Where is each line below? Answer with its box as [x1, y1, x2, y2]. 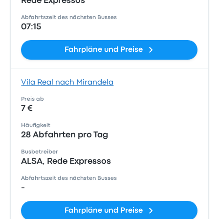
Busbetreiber [21, 150, 59, 154]
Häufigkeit [21, 123, 51, 128]
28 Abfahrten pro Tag [21, 131, 109, 139]
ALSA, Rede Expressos [21, 158, 111, 165]
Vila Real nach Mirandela [21, 79, 114, 86]
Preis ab [21, 97, 44, 102]
